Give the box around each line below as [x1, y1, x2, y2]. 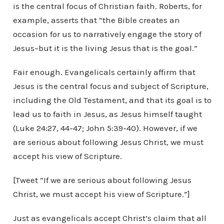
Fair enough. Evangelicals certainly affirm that [12, 66, 195, 77]
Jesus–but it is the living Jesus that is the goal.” [12, 42, 197, 53]
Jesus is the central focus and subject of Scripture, [12, 80, 208, 91]
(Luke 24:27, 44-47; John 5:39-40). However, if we [12, 122, 197, 133]
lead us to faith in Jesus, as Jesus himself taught [12, 108, 202, 119]
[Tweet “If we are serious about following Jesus [12, 174, 191, 185]
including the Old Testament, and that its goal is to [12, 94, 211, 105]
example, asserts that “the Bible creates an [12, 14, 180, 25]
